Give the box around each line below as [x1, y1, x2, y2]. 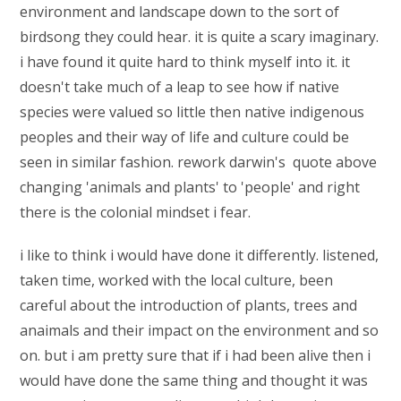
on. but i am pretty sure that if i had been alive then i [20, 346, 371, 365]
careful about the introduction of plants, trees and [20, 295, 358, 315]
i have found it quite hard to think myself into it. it [20, 52, 351, 72]
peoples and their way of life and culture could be [20, 127, 350, 147]
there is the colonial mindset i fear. [20, 202, 255, 222]
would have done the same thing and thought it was [20, 371, 369, 390]
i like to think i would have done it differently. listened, [20, 245, 380, 265]
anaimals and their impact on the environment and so [20, 320, 380, 340]
